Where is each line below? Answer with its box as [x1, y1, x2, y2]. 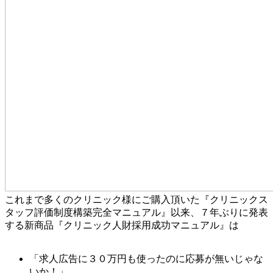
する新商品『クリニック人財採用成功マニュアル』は [5, 220, 239, 231]
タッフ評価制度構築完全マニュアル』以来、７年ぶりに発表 [5, 207, 268, 218]
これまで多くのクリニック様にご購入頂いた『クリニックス [5, 194, 268, 205]
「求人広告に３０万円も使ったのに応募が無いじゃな [29, 253, 263, 264]
